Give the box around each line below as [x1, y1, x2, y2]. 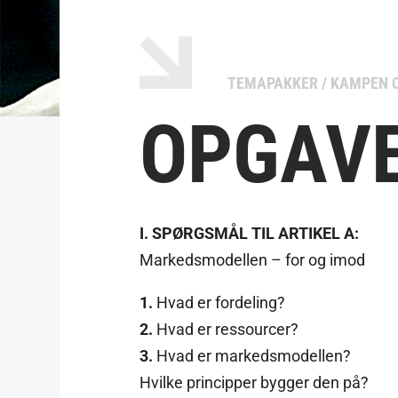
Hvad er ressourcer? [156, 319, 299, 338]
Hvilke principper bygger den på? [139, 372, 370, 392]
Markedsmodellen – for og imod [139, 250, 366, 269]
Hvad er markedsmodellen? [156, 346, 352, 365]
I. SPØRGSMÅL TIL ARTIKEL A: [139, 223, 360, 243]
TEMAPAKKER [227, 74, 319, 93]
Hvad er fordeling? [156, 292, 286, 312]
